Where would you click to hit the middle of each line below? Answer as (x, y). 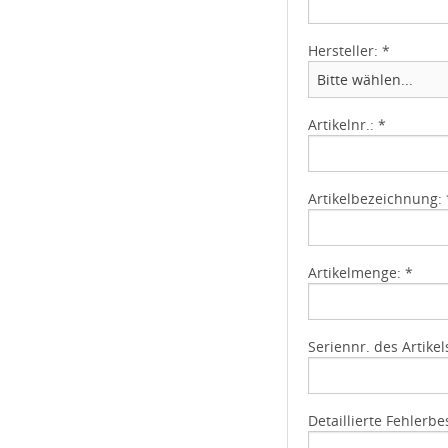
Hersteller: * (349, 51)
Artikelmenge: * (360, 273)
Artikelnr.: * (347, 125)
